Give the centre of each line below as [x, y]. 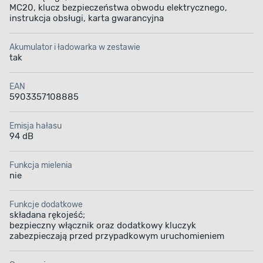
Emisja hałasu [36, 126]
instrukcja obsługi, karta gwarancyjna [87, 18]
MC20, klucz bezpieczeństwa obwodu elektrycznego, [118, 8]
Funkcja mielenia [41, 166]
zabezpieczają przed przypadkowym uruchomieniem [117, 236]
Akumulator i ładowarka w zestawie [75, 48]
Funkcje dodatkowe [46, 205]
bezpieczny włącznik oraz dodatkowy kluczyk [103, 226]
